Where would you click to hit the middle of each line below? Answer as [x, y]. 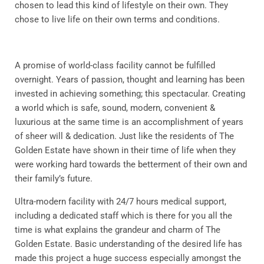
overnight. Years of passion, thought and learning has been [130, 79]
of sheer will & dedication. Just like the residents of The [124, 136]
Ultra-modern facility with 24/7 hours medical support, [121, 201]
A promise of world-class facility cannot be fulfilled [115, 65]
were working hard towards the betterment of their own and [131, 164]
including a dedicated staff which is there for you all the [123, 215]
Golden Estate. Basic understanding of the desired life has [128, 244]
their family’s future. [54, 178]
